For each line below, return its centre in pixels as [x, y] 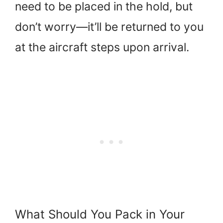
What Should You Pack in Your [100, 215]
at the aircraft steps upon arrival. [102, 47]
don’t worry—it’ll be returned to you [109, 27]
